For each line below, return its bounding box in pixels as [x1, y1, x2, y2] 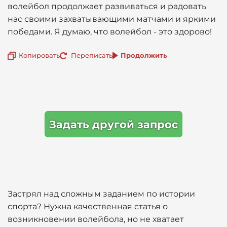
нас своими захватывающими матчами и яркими [8, 14, 216, 24]
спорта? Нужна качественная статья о [8, 202, 168, 211]
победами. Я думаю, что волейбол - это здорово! [8, 27, 212, 36]
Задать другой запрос [49, 118, 178, 131]
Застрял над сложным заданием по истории [8, 189, 195, 199]
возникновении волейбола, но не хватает [8, 214, 184, 224]
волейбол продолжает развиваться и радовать [8, 2, 206, 11]
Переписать [71, 51, 112, 59]
